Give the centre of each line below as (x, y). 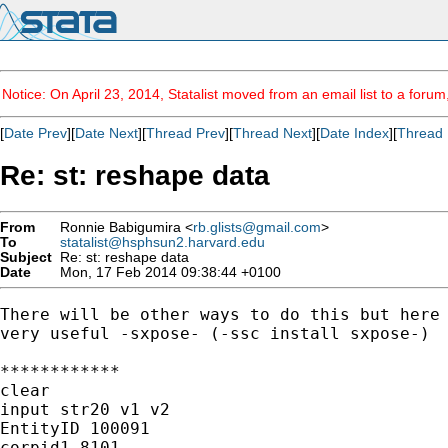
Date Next (106, 133)
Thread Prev (185, 133)
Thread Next (272, 133)
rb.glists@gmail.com (257, 227)
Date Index (354, 133)
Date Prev (35, 133)
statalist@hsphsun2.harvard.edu (162, 242)
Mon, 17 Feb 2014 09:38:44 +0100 (166, 272)
